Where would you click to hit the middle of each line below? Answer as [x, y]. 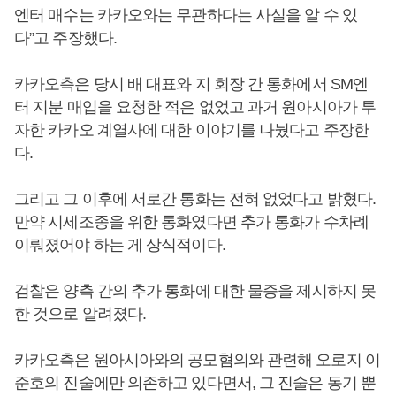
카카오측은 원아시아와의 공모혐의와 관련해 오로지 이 [197, 360]
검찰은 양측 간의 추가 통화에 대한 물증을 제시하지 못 [195, 291]
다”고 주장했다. [67, 38]
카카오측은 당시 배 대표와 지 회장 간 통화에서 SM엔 [191, 84]
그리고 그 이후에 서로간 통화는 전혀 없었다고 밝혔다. [195, 199]
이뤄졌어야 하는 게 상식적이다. [122, 245]
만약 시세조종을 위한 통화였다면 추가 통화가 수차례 [191, 222]
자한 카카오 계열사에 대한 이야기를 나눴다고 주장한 [191, 130]
